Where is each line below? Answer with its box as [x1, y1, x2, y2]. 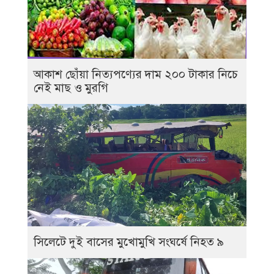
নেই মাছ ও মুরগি [34, 81, 108, 95]
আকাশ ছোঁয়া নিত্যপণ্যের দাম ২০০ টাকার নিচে [34, 67, 238, 82]
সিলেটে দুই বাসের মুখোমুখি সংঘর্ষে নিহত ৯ [34, 234, 224, 249]
